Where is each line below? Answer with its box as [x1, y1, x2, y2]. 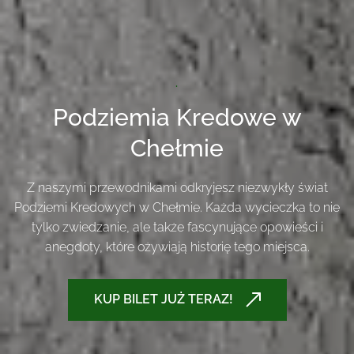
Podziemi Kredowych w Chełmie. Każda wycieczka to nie [14, 199, 340, 215]
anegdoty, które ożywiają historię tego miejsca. [44, 239, 310, 254]
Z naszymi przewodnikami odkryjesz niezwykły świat [26, 179, 328, 195]
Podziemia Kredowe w [52, 103, 68, 131]
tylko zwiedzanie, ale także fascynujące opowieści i [31, 219, 323, 235]
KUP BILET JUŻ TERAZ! [93, 292, 233, 307]
